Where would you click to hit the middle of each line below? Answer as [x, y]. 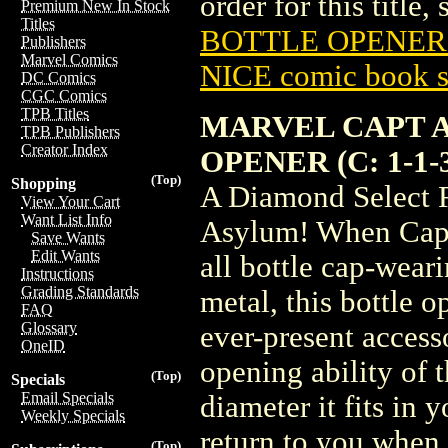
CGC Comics [64, 95]
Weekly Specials [73, 415]
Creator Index [64, 149]
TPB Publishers [70, 131]
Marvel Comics [69, 59]
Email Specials [67, 397]
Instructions [57, 273]
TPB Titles [55, 113]
